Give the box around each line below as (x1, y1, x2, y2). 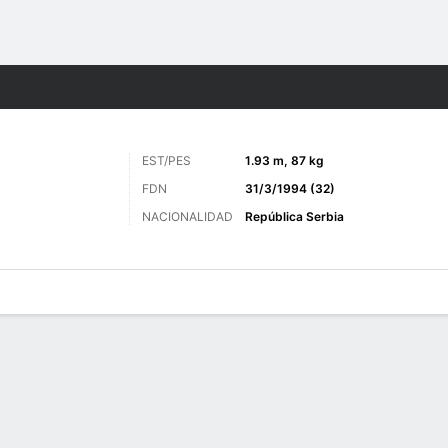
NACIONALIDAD (142, 209, 233, 224)
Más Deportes (4, 80, 88, 94)
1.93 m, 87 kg (245, 153, 324, 168)
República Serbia (245, 209, 344, 224)
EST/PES (142, 153, 191, 168)
